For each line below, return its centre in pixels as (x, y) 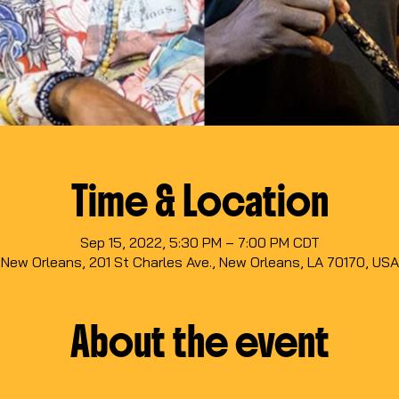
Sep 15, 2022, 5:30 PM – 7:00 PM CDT (199, 243)
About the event (199, 342)
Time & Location (199, 202)
